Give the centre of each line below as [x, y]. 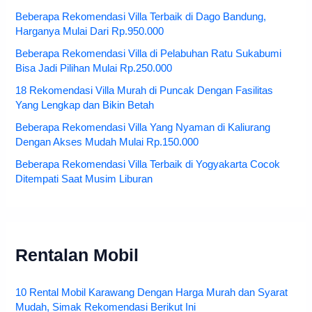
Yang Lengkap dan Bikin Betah [85, 106]
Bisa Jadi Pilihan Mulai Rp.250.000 [94, 69]
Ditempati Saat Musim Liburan [84, 179]
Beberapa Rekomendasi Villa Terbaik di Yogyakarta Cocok [148, 165]
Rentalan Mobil [77, 256]
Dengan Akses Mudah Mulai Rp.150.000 [107, 142]
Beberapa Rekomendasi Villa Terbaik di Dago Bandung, [141, 17]
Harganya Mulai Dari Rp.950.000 [90, 32]
